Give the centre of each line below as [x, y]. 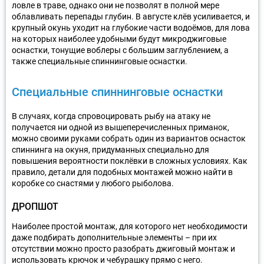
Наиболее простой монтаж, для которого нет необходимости [130, 226]
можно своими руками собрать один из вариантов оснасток [129, 138]
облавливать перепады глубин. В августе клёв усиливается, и [131, 16]
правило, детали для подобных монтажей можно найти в [122, 172]
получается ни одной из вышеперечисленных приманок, [121, 127]
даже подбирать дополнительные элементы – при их [114, 237]
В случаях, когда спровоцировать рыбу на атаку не [111, 116]
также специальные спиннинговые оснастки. [100, 61]
